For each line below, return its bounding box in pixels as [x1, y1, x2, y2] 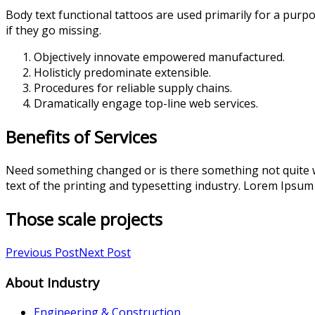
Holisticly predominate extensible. [34, 65, 211, 81]
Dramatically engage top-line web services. [34, 96, 258, 112]
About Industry [6, 273, 99, 291]
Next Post [79, 245, 131, 261]
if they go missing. [6, 22, 101, 39]
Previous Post [6, 245, 79, 261]
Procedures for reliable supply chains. [34, 80, 232, 96]
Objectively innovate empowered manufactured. [34, 49, 285, 65]
